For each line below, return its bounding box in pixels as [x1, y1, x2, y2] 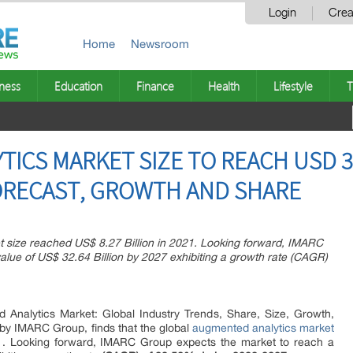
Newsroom [131, 37, 189, 50]
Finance [136, 78, 174, 94]
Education [54, 78, 102, 94]
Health [208, 78, 240, 94]
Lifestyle [273, 78, 313, 94]
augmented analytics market [191, 321, 335, 334]
